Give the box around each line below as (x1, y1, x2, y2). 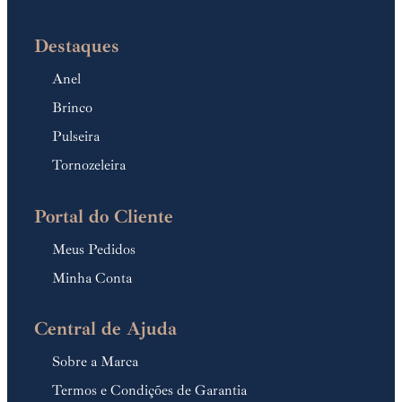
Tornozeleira (52, 156, 126, 175)
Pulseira (52, 127, 100, 146)
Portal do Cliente (34, 204, 173, 228)
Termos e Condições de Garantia (52, 381, 247, 400)
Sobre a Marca (52, 353, 138, 371)
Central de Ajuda (34, 317, 177, 341)
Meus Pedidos (52, 240, 135, 258)
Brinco (52, 99, 92, 118)
